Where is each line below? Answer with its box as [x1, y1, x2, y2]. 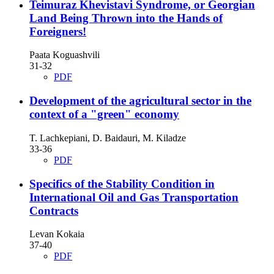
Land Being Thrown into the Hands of [29, 11, 223, 24]
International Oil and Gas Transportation [29, 190, 239, 204]
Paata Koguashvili [29, 50, 100, 61]
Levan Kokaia [29, 229, 84, 240]
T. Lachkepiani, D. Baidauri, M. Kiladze [29, 132, 186, 143]
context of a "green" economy [29, 108, 179, 121]
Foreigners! [29, 24, 86, 38]
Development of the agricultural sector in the [29, 94, 251, 108]
